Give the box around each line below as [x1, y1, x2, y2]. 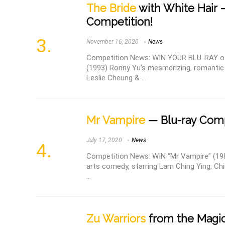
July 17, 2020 [86, 137, 122, 144]
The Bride [86, 2, 136, 15]
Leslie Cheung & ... [86, 73, 146, 82]
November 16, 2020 [86, 38, 139, 46]
